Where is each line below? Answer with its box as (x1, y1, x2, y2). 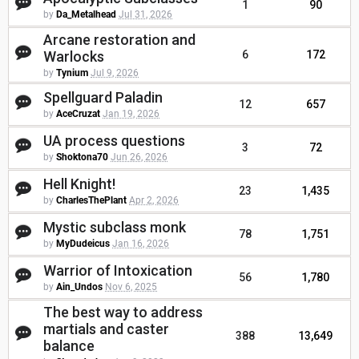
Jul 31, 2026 (119, 9, 172, 21)
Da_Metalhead (56, 9, 116, 21)
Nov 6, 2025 (105, 281, 157, 293)
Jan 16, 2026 (112, 238, 169, 250)
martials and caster (43, 321, 169, 338)
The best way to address (43, 304, 203, 321)
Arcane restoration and (43, 31, 196, 49)
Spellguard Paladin (43, 89, 163, 107)
